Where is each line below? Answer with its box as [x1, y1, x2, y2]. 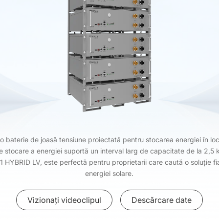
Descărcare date [131, 195, 192, 205]
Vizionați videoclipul [27, 195, 101, 205]
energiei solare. [85, 169, 134, 177]
